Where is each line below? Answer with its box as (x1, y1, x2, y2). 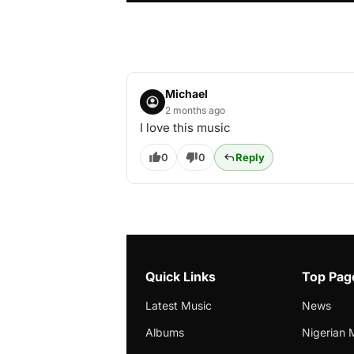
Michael (165, 87, 208, 100)
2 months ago (165, 104, 225, 116)
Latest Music (145, 299, 212, 312)
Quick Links (145, 269, 216, 284)
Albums (145, 326, 184, 339)
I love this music (140, 120, 231, 135)
